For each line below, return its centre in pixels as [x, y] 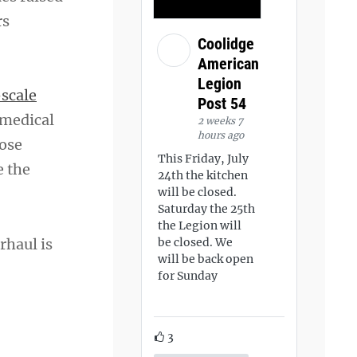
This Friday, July [204, 159]
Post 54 [224, 104]
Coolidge [226, 44]
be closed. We [196, 242]
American [229, 64]
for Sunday [188, 276]
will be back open [206, 259]
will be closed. [198, 192]
